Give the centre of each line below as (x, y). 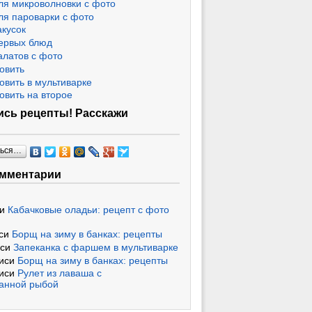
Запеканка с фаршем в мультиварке (96, 247)
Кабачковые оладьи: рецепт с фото (88, 210)
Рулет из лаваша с (60, 273)
